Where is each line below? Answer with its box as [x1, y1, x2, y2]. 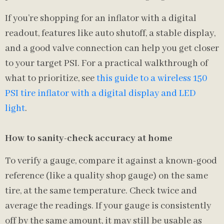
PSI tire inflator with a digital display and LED [5, 87, 196, 99]
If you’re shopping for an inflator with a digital [5, 12, 196, 24]
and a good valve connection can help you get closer [5, 42, 219, 54]
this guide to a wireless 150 [96, 72, 207, 84]
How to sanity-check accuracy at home [5, 132, 172, 144]
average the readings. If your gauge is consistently [5, 200, 211, 212]
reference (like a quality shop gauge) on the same [5, 170, 208, 182]
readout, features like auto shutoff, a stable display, [5, 27, 215, 39]
